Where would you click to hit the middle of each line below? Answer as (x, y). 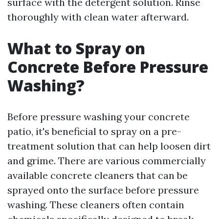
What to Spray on (76, 48)
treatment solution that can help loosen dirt (109, 146)
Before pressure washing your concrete (99, 117)
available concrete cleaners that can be (98, 175)
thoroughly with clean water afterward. (98, 17)
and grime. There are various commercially (107, 161)
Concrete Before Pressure (108, 67)
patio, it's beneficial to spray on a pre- (94, 131)
